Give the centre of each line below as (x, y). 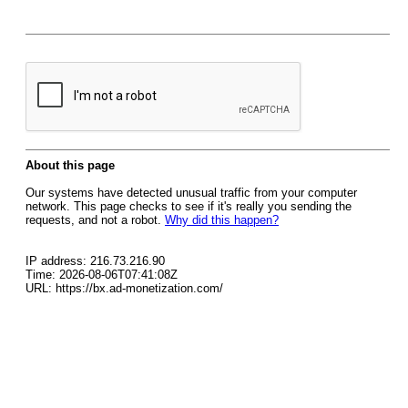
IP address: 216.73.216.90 (95, 261)
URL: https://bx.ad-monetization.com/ (124, 288)
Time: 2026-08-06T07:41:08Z (102, 275)
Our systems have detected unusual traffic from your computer (191, 193)
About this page (70, 165)
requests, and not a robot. (95, 220)
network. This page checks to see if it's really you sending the (189, 206)
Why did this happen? (222, 220)
